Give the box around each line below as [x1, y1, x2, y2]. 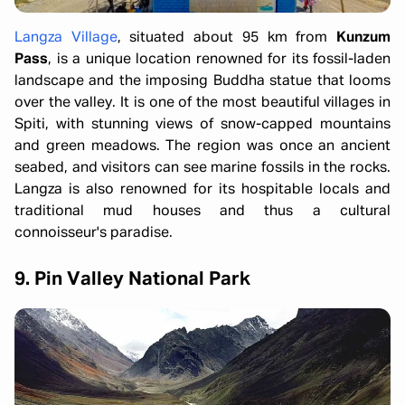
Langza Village [14, 31, 118, 46]
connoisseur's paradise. [14, 226, 173, 241]
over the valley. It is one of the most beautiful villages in [14, 96, 391, 111]
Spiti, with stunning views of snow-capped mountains [14, 118, 391, 133]
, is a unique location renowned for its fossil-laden [48, 52, 391, 68]
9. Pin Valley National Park [14, 270, 250, 290]
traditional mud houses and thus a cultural [14, 204, 391, 220]
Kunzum [336, 31, 391, 46]
